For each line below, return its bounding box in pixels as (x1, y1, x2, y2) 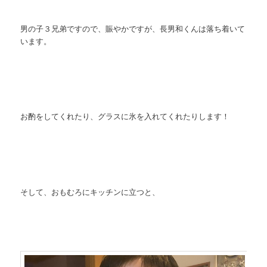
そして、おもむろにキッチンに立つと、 (20, 185, 160, 197)
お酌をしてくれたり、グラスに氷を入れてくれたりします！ (20, 110, 230, 122)
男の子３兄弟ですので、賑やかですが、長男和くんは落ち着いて (20, 22, 246, 34)
